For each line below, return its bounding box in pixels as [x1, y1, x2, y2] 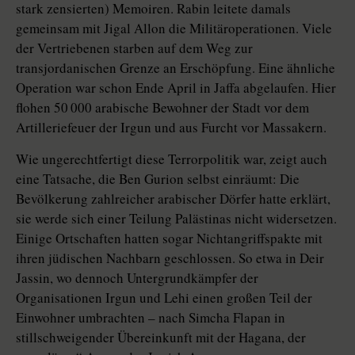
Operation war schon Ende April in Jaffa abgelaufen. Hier [16, 78, 336, 97]
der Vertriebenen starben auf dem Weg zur [16, 39, 253, 58]
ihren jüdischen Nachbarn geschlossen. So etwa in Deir [16, 249, 324, 268]
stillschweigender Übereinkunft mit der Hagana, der [16, 328, 306, 347]
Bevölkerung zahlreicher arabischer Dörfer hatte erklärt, [16, 189, 330, 208]
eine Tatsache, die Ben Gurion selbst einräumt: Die [16, 170, 300, 189]
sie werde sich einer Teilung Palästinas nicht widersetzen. [16, 209, 337, 228]
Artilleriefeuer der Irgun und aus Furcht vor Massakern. [16, 118, 326, 137]
